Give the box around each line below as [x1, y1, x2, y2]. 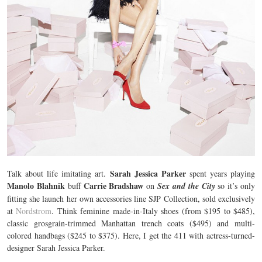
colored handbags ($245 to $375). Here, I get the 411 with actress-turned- [7, 230, 255, 241]
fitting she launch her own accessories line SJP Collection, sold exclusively [7, 193, 255, 204]
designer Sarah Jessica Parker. [7, 242, 105, 253]
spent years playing [185, 168, 256, 179]
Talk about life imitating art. [7, 168, 110, 179]
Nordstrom [16, 205, 52, 216]
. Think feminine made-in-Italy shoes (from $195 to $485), [51, 205, 256, 216]
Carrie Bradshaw [83, 180, 144, 192]
